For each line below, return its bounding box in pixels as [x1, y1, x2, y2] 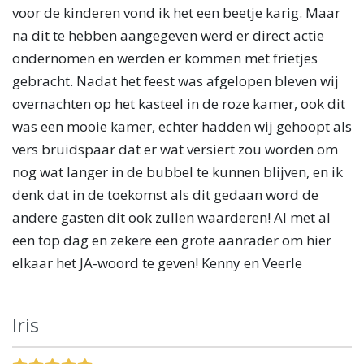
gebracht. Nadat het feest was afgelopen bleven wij [12, 71, 339, 90]
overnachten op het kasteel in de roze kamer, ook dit [12, 93, 345, 113]
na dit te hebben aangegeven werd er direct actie [12, 25, 324, 45]
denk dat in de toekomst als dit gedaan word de [12, 184, 318, 204]
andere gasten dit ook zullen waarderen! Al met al [12, 207, 331, 227]
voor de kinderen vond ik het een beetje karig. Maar [12, 2, 340, 22]
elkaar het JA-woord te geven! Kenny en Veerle [12, 253, 302, 272]
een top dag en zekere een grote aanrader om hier [12, 230, 331, 249]
